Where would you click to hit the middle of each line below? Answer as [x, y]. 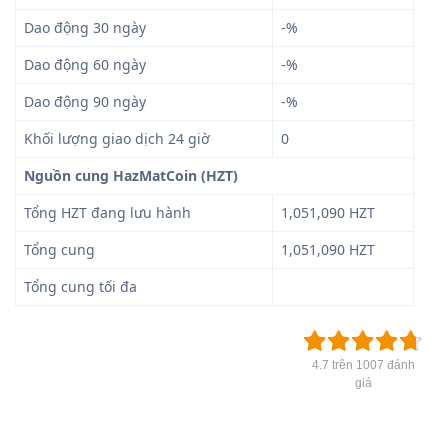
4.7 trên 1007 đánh [363, 364]
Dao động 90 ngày [85, 101]
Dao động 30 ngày [85, 27]
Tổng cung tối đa [80, 286]
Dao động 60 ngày [85, 64]
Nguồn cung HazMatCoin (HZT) [131, 175]
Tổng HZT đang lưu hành [107, 212]
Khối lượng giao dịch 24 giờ [117, 138]
